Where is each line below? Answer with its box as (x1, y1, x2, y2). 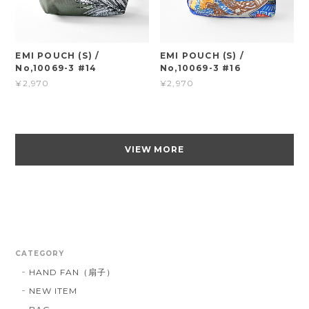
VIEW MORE (124, 143, 185, 154)
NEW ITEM (29, 285, 78, 296)
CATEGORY (15, 248, 65, 258)
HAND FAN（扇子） (29, 266, 115, 277)
